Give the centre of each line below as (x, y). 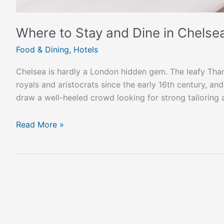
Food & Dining (42, 49)
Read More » (40, 124)
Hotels (86, 49)
